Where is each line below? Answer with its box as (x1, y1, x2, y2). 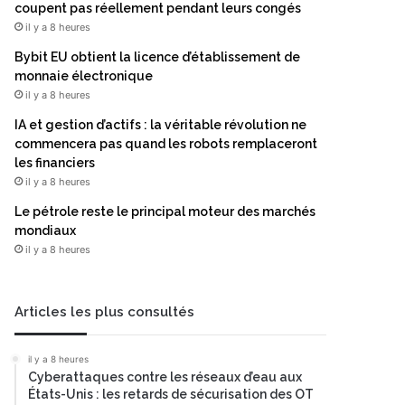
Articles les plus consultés (14, 304, 194, 320)
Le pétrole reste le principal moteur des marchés (14, 204, 316, 219)
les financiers (14, 155, 95, 170)
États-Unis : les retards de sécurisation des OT (28, 387, 314, 401)
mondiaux (14, 223, 76, 238)
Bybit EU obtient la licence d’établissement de (14, 50, 300, 64)
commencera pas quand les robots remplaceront (14, 137, 317, 151)
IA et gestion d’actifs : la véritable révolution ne (14, 118, 306, 132)
